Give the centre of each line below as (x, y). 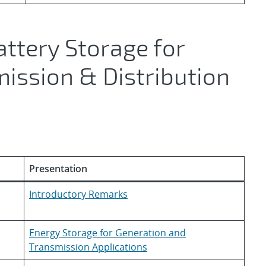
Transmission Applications (88, 247)
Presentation (58, 169)
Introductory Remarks (78, 194)
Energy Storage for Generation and (107, 233)
